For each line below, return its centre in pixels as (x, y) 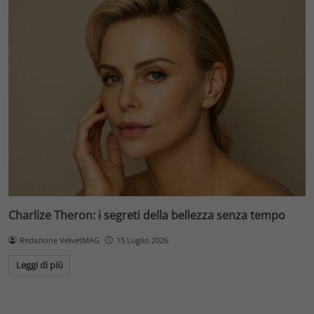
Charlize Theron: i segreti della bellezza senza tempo (147, 215)
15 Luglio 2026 (142, 240)
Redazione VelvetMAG (59, 240)
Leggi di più (39, 265)
